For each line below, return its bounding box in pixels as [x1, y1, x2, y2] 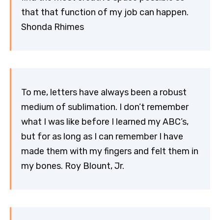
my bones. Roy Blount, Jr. [21, 160, 124, 171]
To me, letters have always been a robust [21, 86, 187, 98]
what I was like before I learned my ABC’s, [21, 116, 189, 127]
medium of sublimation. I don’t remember [21, 101, 189, 112]
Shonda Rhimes [21, 21, 84, 32]
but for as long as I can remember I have [21, 131, 183, 142]
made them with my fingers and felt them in [21, 145, 198, 157]
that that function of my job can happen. [21, 6, 189, 18]
